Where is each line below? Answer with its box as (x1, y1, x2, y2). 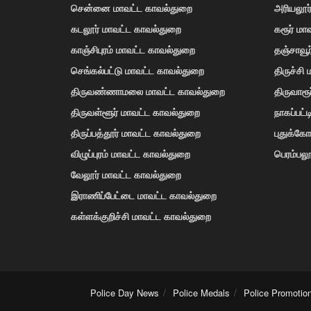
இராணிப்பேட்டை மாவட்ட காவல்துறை (71, 187, 217, 202)
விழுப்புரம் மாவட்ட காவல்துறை (71, 146, 190, 160)
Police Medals (173, 285, 230, 299)
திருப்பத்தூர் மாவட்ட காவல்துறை (71, 125, 201, 140)
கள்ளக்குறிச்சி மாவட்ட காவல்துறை (71, 208, 211, 223)
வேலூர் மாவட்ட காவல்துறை (71, 167, 181, 181)
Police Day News (90, 285, 159, 299)
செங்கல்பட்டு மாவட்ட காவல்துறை (71, 62, 204, 77)
